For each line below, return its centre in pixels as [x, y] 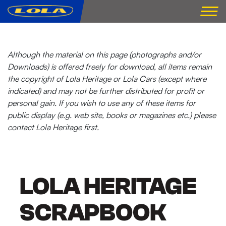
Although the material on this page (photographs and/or [104, 54]
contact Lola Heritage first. [53, 127]
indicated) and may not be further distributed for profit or [106, 91]
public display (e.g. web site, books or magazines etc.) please [112, 115]
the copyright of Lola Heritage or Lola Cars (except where [107, 79]
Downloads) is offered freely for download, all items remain [110, 67]
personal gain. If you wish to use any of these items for [102, 103]
